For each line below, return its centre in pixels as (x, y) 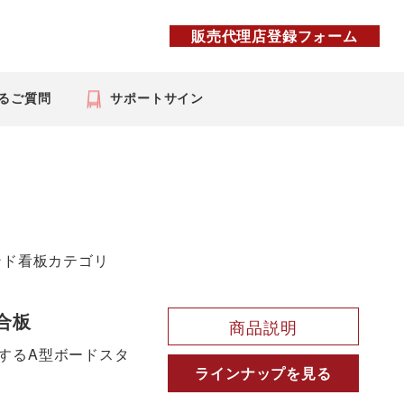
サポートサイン (157, 98)
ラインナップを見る (263, 373)
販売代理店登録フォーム (275, 36)
